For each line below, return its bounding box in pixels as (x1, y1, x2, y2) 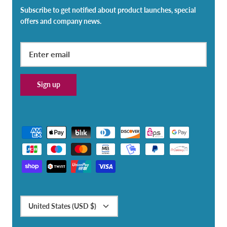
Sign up (36, 80, 60, 89)
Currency (20, 195, 42, 202)
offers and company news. (20, 16, 101, 25)
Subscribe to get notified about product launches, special (20, 5, 196, 14)
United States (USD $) (28, 201, 96, 210)
